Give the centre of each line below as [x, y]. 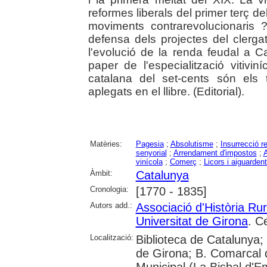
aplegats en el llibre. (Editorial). [166, 92]
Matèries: [106, 144]
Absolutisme [192, 144]
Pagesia [150, 144]
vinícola [149, 162]
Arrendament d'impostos [215, 153]
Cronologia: [109, 190]
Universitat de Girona [192, 221]
